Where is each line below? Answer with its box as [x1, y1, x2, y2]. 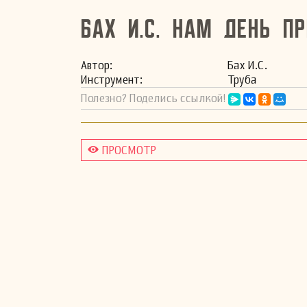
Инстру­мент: [80, 73, 143, 86]
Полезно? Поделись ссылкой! [80, 92, 225, 105]
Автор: [80, 59, 112, 72]
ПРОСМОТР [101, 143, 156, 157]
